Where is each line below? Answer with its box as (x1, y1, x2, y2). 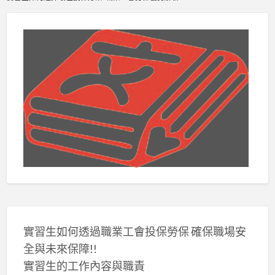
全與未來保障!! (23, 241, 97, 255)
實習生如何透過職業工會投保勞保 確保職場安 (23, 224, 246, 238)
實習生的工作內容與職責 (23, 258, 145, 273)
